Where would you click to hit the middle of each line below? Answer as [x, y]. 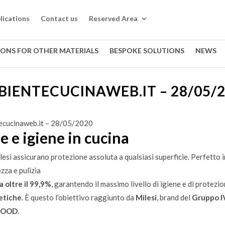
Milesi [146, 197]
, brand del [174, 197]
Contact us [60, 18]
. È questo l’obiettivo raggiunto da [79, 197]
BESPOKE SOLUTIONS [147, 51]
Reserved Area [114, 18]
